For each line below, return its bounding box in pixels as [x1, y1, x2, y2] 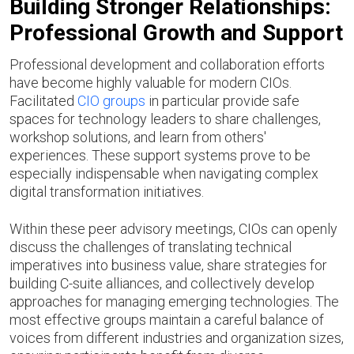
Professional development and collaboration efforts [9, 56, 325, 73]
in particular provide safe [145, 92, 299, 109]
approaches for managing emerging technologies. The [9, 293, 339, 310]
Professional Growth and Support [9, 20, 343, 46]
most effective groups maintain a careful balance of [9, 311, 324, 328]
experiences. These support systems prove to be [9, 147, 311, 164]
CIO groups [77, 92, 145, 109]
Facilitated [9, 92, 77, 109]
